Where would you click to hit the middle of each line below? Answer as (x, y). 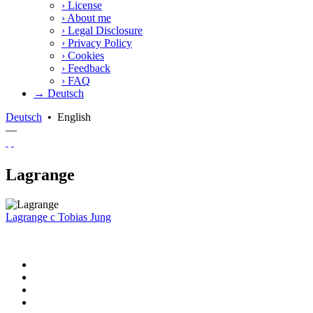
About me (88, 17)
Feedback (88, 68)
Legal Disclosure (104, 30)
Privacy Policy (99, 43)
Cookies (85, 55)
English (74, 117)
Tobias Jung (83, 217)
